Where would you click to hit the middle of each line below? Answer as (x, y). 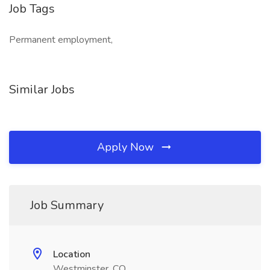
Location (72, 254)
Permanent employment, (61, 40)
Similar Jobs (42, 89)
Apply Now (127, 147)
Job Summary (67, 205)
